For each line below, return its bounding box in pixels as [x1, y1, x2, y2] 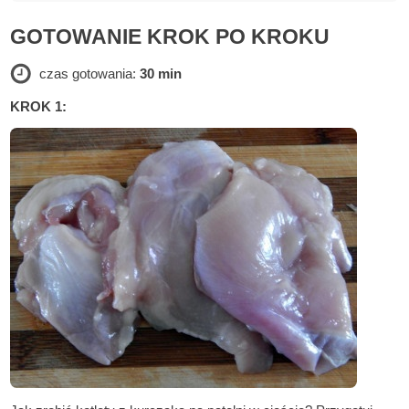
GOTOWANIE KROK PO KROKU [10, 26, 330, 49]
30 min [140, 66, 182, 82]
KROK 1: [10, 99, 68, 115]
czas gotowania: [39, 66, 140, 82]
